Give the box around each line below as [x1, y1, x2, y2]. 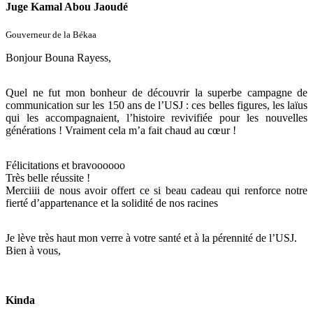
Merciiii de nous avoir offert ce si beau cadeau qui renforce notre [6, 184, 307, 197]
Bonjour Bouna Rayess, [6, 52, 111, 64]
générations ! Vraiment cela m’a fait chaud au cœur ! [6, 124, 236, 137]
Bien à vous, [6, 245, 61, 257]
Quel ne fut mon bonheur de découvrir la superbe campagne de [6, 87, 307, 99]
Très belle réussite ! [6, 172, 93, 184]
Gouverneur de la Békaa [6, 29, 96, 41]
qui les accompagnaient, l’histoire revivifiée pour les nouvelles [6, 112, 307, 124]
